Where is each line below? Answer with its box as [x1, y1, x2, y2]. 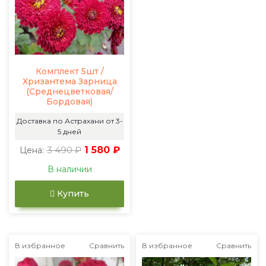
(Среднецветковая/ [26, 85, 113, 97]
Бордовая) [46, 96, 93, 107]
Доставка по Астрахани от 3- [16, 116, 123, 125]
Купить [55, 188, 89, 199]
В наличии [47, 163, 92, 175]
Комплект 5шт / [35, 65, 104, 77]
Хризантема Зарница [22, 75, 117, 87]
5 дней [58, 126, 81, 136]
